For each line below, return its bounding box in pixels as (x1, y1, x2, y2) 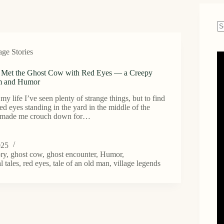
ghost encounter (46, 149, 96, 158)
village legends (113, 158, 161, 167)
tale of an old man (53, 158, 110, 167)
